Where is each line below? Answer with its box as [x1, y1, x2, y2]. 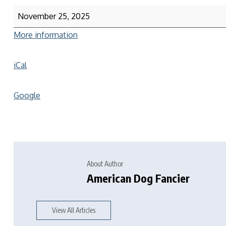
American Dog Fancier [87, 171, 190, 185]
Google [14, 90, 40, 100]
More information [14, 30, 78, 40]
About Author [87, 159, 123, 168]
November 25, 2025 [18, 11, 90, 21]
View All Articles [52, 206, 95, 214]
